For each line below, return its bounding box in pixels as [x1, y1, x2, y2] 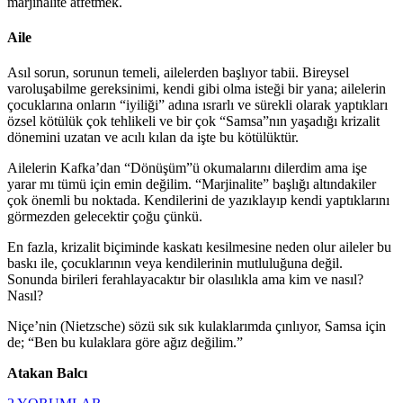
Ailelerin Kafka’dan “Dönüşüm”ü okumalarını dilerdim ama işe [7, 160, 367, 176]
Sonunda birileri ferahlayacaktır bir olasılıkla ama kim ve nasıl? [7, 272, 363, 288]
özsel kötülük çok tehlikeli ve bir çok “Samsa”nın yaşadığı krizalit [7, 113, 380, 130]
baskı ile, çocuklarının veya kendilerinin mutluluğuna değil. [7, 255, 343, 272]
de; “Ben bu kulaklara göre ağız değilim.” [7, 335, 243, 351]
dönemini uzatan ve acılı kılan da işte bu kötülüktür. [7, 130, 299, 146]
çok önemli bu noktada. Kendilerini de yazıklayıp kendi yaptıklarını [7, 193, 390, 209]
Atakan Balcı [7, 365, 87, 381]
